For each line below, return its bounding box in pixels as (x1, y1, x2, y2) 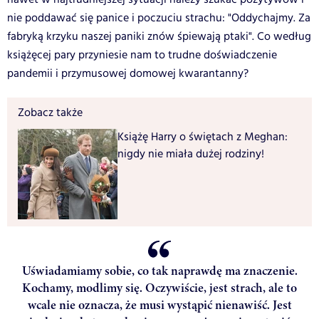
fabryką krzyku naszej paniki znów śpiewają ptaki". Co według (7, 28, 311, 46)
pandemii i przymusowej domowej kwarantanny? (7, 66, 249, 83)
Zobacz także (18, 105, 83, 122)
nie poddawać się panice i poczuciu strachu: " (7, 10, 231, 27)
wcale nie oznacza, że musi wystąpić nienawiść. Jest (27, 296, 292, 314)
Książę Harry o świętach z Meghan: (117, 129, 288, 146)
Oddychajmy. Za (231, 10, 310, 27)
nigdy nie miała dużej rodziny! (117, 146, 264, 163)
